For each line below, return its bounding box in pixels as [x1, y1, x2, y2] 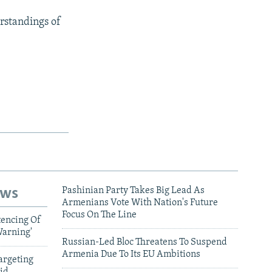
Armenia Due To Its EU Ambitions [62, 249, 200, 259]
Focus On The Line [62, 209, 137, 220]
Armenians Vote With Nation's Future [62, 197, 218, 208]
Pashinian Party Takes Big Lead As [62, 185, 205, 195]
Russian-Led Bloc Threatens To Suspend [62, 237, 227, 247]
